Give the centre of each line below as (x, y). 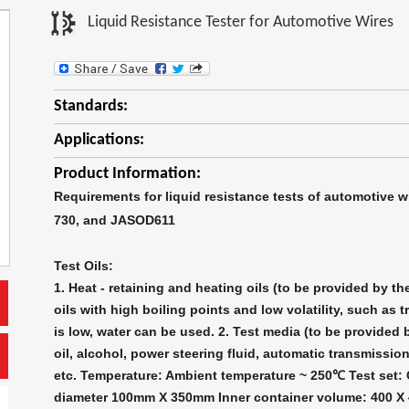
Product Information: (127, 174)
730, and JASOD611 (115, 220)
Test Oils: (84, 266)
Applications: (99, 140)
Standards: (91, 106)
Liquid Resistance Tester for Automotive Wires (241, 22)
